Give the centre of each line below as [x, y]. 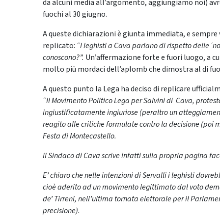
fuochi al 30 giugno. [75, 14]
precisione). [61, 211]
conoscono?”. [64, 58]
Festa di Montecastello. [80, 136]
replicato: [60, 46]
